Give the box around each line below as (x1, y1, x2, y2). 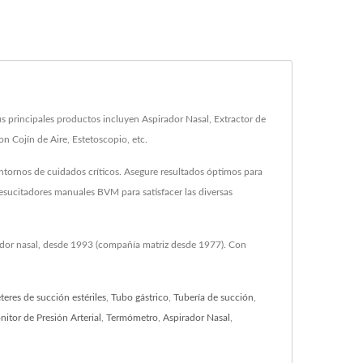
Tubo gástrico (111, 292, 169, 302)
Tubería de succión (173, 292, 254, 302)
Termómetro (106, 312, 158, 322)
